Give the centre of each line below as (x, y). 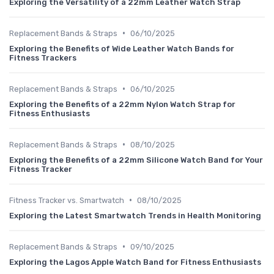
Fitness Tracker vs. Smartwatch (67, 200)
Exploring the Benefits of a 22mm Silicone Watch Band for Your (136, 160)
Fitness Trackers (43, 57)
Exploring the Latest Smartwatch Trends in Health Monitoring (135, 215)
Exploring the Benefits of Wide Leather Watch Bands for (122, 48)
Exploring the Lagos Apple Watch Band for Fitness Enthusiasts (135, 262)
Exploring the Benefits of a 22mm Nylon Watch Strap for (122, 104)
